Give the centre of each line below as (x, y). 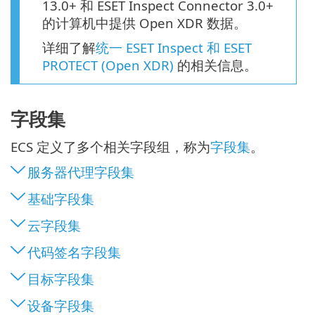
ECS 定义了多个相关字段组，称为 (110, 146)
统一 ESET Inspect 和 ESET (174, 48)
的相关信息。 (216, 65)
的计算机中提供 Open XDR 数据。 (144, 23)
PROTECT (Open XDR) (108, 65)
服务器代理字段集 (81, 172)
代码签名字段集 (74, 252)
